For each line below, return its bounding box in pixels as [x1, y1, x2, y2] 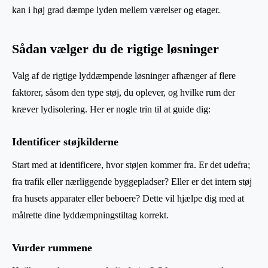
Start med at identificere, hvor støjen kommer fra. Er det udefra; [12, 160, 250, 170]
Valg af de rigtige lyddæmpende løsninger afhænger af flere [12, 71, 236, 81]
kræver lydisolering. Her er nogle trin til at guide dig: [12, 104, 211, 115]
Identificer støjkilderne [12, 136, 118, 148]
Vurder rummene [12, 242, 92, 254]
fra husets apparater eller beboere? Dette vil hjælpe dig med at [12, 193, 244, 204]
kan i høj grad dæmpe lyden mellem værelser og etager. [12, 5, 220, 16]
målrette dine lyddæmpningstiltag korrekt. [12, 210, 169, 221]
